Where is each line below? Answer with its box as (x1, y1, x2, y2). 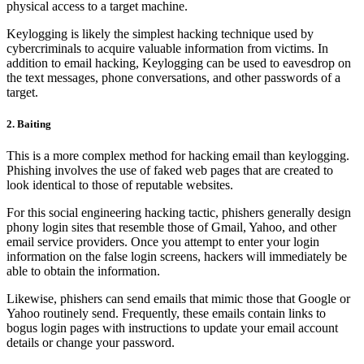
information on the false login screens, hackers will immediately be (6, 249, 347, 264)
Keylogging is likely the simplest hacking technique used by (6, 26, 314, 41)
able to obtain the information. (6, 264, 160, 279)
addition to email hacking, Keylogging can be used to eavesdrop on (6, 55, 351, 70)
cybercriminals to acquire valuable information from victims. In (6, 41, 328, 55)
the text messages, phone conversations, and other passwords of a (6, 70, 340, 84)
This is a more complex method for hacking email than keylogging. (6, 149, 349, 163)
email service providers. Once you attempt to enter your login (6, 235, 319, 249)
